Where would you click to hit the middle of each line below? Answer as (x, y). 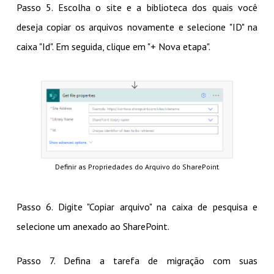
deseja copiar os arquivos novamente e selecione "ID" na (137, 27)
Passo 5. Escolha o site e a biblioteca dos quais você (137, 8)
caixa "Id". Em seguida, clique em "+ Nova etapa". (113, 47)
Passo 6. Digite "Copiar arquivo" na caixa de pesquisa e (137, 207)
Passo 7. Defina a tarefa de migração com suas (137, 261)
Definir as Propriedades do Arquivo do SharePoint (137, 167)
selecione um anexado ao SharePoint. (93, 227)
